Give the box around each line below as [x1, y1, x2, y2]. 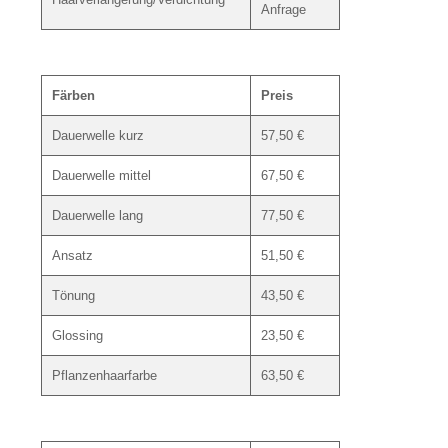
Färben [52, 88, 95, 104]
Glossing [52, 328, 103, 344]
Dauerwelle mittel [52, 168, 151, 184]
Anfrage [261, 2, 306, 18]
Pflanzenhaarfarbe [52, 368, 157, 384]
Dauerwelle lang [52, 208, 143, 224]
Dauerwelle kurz [52, 128, 144, 144]
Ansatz [52, 248, 93, 264]
